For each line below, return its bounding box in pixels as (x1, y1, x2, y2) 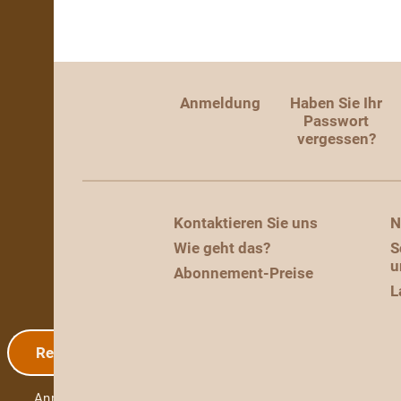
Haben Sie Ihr (290, 94, 382, 112)
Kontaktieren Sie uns (174, 214, 318, 232)
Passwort (303, 112, 369, 130)
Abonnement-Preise (174, 264, 313, 282)
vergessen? (296, 130, 376, 148)
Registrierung (36, 344, 134, 362)
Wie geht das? (174, 239, 270, 257)
